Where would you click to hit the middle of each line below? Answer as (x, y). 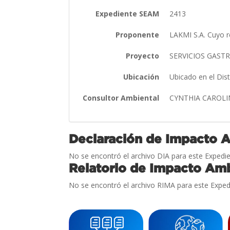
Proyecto (143, 55)
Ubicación (141, 76)
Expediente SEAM (128, 13)
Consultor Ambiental (121, 98)
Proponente (138, 34)
